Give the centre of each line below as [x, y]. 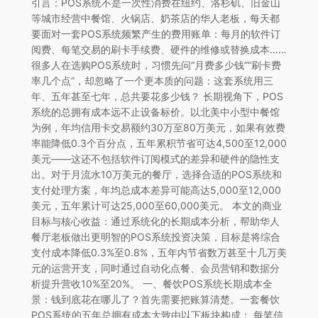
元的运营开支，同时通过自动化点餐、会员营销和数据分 [155, 268]
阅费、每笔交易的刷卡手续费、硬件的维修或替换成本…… [159, 49]
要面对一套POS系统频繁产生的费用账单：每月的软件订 [155, 33]
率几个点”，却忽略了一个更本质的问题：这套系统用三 [152, 80]
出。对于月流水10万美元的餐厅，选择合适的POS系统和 [156, 174]
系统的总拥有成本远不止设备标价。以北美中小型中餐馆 [155, 111]
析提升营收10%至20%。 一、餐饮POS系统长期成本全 [152, 283]
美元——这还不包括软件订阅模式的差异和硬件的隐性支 [155, 158]
